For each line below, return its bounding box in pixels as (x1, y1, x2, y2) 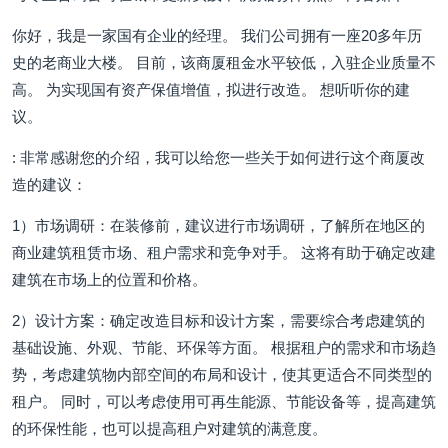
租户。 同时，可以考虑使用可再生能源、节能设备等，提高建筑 (12, 393, 436, 410)
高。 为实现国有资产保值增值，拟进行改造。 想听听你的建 (12, 81, 410, 98)
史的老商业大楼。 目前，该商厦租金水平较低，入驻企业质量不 (12, 54, 436, 71)
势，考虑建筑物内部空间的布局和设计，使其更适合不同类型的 (12, 366, 432, 383)
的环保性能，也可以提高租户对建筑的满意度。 (12, 420, 327, 437)
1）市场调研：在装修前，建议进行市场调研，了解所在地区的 (12, 217, 425, 234)
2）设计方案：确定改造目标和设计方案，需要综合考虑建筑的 (12, 312, 425, 329)
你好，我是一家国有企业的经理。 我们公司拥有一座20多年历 (12, 27, 422, 44)
